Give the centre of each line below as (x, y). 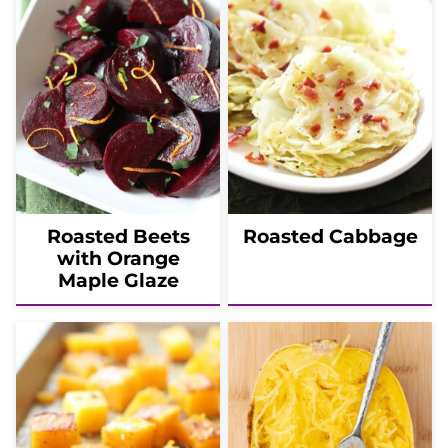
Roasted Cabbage (330, 236)
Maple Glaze (118, 280)
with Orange (118, 258)
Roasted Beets (118, 236)
